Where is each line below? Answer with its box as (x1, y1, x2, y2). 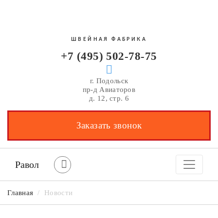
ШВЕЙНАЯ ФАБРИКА (71, 37, 147, 42)
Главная (7, 189, 34, 197)
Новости (44, 189, 73, 197)
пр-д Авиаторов (82, 86, 136, 93)
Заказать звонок (76, 120, 142, 130)
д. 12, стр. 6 (89, 94, 129, 102)
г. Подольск (90, 77, 128, 85)
